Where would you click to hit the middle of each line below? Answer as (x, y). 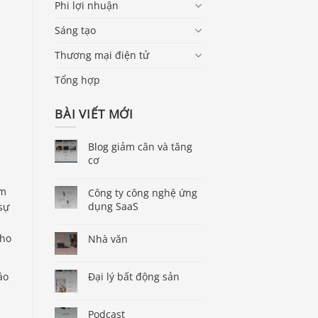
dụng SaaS (113, 207)
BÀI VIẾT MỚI (94, 114)
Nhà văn (108, 239)
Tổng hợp (77, 79)
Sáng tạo (75, 30)
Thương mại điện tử (102, 55)
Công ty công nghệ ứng (143, 193)
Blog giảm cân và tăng (140, 147)
